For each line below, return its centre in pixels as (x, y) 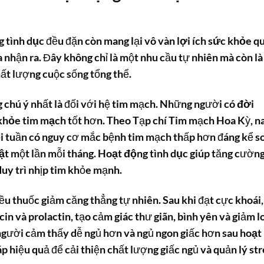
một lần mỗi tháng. (53, 153)
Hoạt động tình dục (143, 153)
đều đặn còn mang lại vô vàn (110, 41)
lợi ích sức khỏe (214, 41)
